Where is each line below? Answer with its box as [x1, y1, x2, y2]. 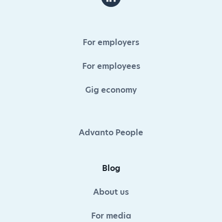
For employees [82, 60, 140, 72]
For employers [83, 37, 139, 49]
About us [93, 186, 129, 198]
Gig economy [85, 84, 137, 96]
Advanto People [79, 127, 143, 139]
